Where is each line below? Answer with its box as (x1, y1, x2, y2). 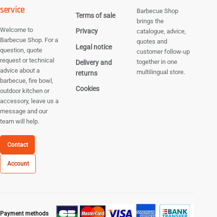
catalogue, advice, (137, 27, 186, 35)
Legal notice (75, 43, 112, 51)
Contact (7, 141, 28, 148)
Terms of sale (75, 11, 115, 20)
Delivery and (75, 59, 112, 67)
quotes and (137, 37, 168, 45)
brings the (137, 17, 164, 25)
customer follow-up (137, 47, 190, 55)
